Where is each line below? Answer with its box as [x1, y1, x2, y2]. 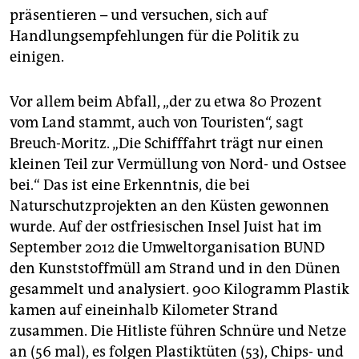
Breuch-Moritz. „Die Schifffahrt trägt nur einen [10, 135, 324, 153]
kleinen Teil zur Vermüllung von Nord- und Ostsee [10, 155, 346, 174]
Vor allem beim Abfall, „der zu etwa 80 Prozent [10, 93, 322, 111]
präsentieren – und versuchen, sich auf [10, 6, 268, 25]
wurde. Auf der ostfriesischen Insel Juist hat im [10, 218, 321, 236]
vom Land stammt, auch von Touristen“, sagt [10, 114, 304, 132]
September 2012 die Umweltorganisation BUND [10, 239, 325, 257]
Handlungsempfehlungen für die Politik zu [10, 27, 299, 46]
